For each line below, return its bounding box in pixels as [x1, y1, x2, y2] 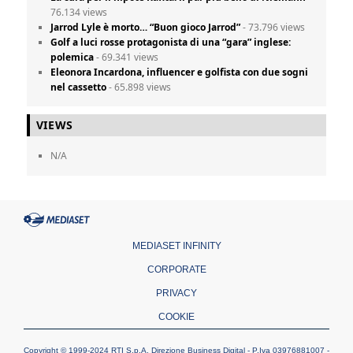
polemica [50, 50, 95, 64]
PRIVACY [156, 287, 197, 299]
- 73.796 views [240, 20, 306, 34]
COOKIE [158, 310, 195, 322]
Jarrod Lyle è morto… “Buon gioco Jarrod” [50, 20, 241, 34]
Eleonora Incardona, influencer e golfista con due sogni [50, 65, 309, 79]
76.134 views [50, 6, 108, 19]
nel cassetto [50, 80, 107, 94]
